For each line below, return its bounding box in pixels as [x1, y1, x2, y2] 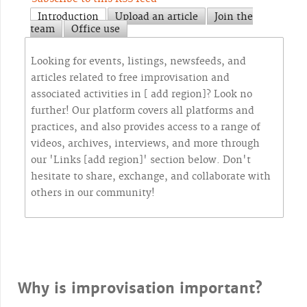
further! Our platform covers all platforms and [31, 105, 254, 117]
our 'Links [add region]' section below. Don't [31, 154, 251, 167]
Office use [71, 23, 120, 36]
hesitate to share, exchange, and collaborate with [31, 171, 271, 183]
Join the [214, 11, 253, 23]
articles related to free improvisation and [31, 72, 230, 84]
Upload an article [115, 11, 198, 23]
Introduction [38, 11, 99, 23]
